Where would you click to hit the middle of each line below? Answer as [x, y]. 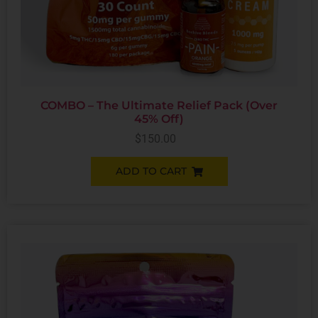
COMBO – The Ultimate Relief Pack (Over [159, 106]
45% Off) [159, 119]
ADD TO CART [151, 171]
